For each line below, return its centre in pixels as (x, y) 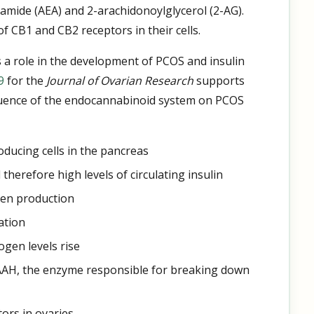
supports (219, 80)
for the (25, 80)
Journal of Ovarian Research (120, 80)
